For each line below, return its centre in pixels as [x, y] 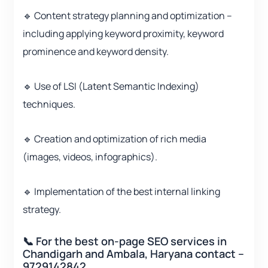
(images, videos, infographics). [90, 157]
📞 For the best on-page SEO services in [125, 241]
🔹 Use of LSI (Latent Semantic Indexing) [111, 86]
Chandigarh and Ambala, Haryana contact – [133, 254]
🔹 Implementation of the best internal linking [121, 192]
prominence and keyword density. [96, 52]
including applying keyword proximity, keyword [123, 34]
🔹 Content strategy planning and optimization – [127, 16]
